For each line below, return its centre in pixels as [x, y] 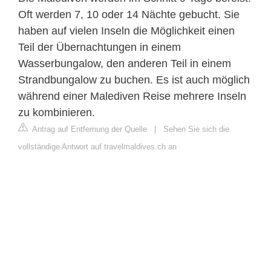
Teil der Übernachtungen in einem [100, 47]
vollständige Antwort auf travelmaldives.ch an [97, 146]
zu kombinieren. [57, 112]
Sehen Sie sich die [196, 129]
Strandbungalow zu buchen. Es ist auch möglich [134, 80]
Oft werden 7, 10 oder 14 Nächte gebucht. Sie [129, 14]
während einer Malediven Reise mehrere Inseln [132, 96]
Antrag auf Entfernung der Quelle [89, 129]
